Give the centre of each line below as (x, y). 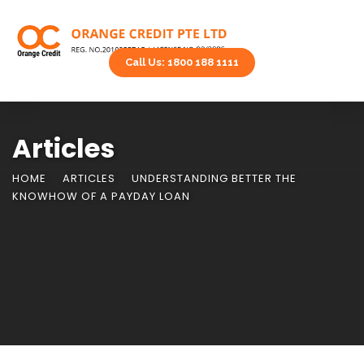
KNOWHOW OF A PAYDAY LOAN (101, 196)
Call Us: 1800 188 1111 (182, 62)
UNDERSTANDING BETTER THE (214, 178)
